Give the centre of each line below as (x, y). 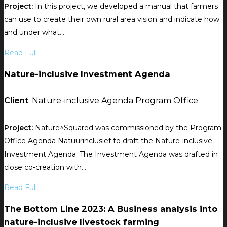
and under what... (34, 32)
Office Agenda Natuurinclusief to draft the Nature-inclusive (108, 141)
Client (16, 101)
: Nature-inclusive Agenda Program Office (113, 101)
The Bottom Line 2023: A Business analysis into (111, 209)
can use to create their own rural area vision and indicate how (112, 19)
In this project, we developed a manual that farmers (125, 6)
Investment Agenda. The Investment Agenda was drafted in (111, 154)
